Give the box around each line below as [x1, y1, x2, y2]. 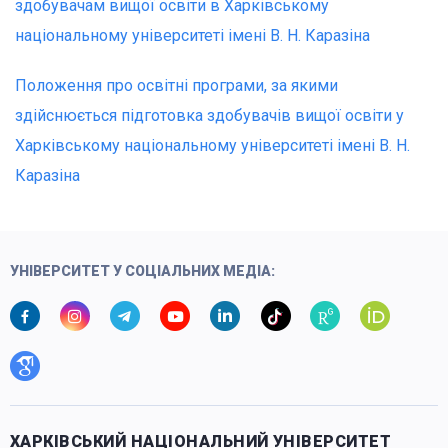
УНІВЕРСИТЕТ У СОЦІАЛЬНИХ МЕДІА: [10, 262, 275, 279]
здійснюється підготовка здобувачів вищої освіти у [15, 105, 404, 125]
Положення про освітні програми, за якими [15, 75, 338, 95]
